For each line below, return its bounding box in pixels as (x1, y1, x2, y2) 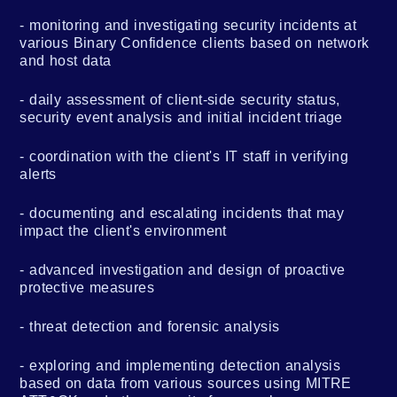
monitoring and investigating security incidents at (29, 17, 357, 33)
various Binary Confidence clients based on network (19, 35, 370, 51)
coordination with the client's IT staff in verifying (29, 148, 349, 164)
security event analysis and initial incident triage (19, 109, 343, 125)
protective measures (19, 279, 154, 295)
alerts (19, 166, 57, 182)
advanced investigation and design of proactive (29, 261, 346, 277)
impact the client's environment (19, 222, 227, 238)
